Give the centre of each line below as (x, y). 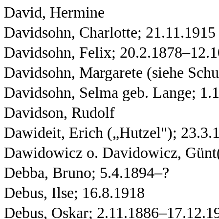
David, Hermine (54, 12)
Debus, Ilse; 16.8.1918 (74, 193)
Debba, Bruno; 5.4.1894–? (87, 173)
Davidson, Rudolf (59, 113)
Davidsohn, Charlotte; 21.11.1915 (110, 33)
